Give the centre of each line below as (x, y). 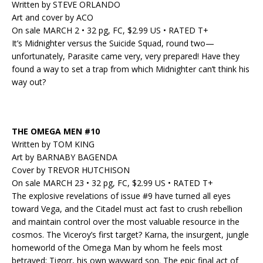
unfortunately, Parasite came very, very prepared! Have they (126, 56)
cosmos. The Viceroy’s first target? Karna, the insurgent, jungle (130, 235)
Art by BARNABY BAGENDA (65, 157)
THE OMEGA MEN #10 (56, 131)
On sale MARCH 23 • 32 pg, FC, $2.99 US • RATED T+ (112, 183)
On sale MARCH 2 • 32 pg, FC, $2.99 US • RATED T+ (110, 31)
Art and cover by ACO (53, 18)
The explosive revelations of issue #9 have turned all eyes (121, 196)
